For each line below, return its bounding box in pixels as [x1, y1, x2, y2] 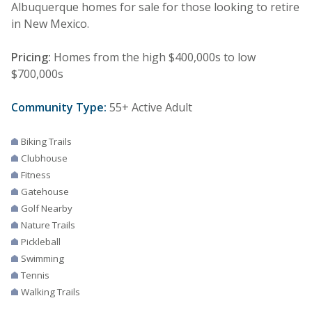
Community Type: [11, 99, 107, 115]
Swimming [21, 251, 64, 265]
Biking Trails [21, 134, 72, 148]
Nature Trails [21, 218, 75, 231]
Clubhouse [21, 151, 68, 164]
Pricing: [11, 49, 51, 65]
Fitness [21, 168, 51, 181]
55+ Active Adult [107, 99, 192, 115]
